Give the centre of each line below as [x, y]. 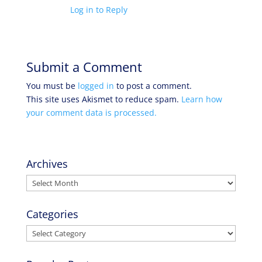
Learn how [201, 99]
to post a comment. [153, 86]
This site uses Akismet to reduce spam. [104, 99]
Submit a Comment [84, 67]
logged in [96, 86]
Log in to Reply [99, 10]
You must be [52, 86]
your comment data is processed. [91, 113]
